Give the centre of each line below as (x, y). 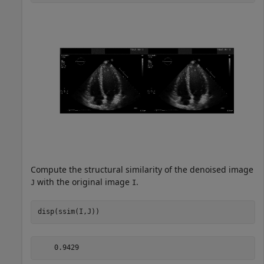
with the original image (83, 181)
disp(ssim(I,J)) (68, 212)
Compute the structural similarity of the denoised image (142, 169)
